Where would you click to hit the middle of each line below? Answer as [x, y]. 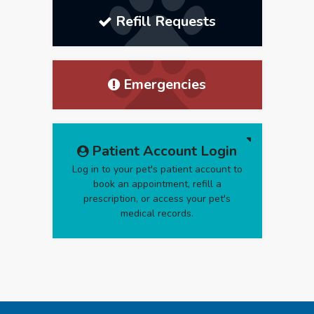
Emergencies [165, 85]
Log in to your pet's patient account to [157, 170]
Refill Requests [166, 22]
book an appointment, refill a [157, 184]
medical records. [157, 214]
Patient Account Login [164, 151]
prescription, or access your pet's [157, 199]
